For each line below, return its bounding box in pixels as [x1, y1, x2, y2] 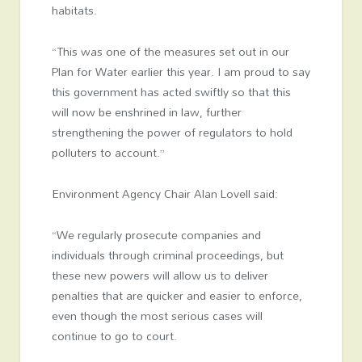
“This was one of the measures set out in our [51, 40, 289, 63]
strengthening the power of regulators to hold [51, 121, 293, 144]
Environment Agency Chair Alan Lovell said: [51, 183, 278, 205]
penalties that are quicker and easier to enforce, [51, 284, 302, 307]
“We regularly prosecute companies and [51, 224, 261, 246]
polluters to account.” [51, 141, 165, 164]
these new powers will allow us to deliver [51, 264, 268, 287]
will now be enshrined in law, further [51, 101, 242, 124]
